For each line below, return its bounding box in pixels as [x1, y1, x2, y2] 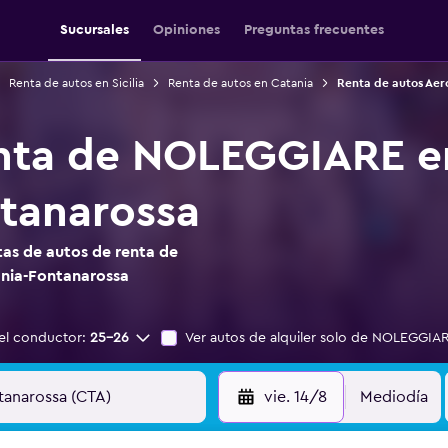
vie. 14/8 [263, 389, 327, 405]
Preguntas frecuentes [244, 23, 384, 37]
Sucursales [60, 23, 129, 37]
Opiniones [153, 23, 220, 37]
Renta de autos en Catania [167, 77, 313, 89]
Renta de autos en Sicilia [8, 77, 144, 89]
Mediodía [360, 389, 428, 405]
